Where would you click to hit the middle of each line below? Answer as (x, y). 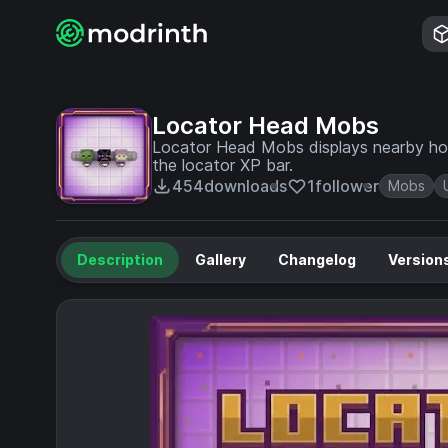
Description (120, 259)
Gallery (220, 259)
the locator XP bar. (222, 165)
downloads (245, 186)
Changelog (317, 259)
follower (347, 186)
